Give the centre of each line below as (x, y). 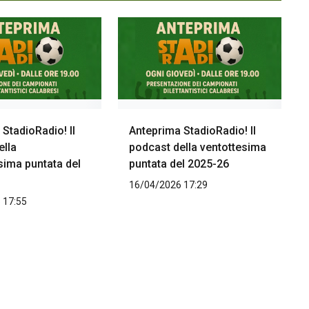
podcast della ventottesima (197, 148)
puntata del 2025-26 (179, 164)
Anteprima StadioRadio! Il (192, 131)
